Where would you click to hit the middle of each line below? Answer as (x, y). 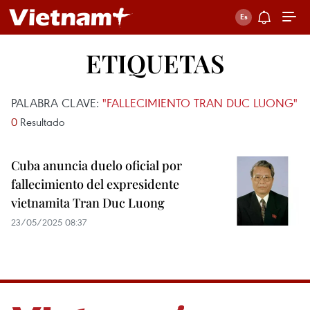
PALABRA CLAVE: (57, 103)
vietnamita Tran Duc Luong (88, 203)
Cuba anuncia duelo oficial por (97, 165)
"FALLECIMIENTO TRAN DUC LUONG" (200, 103)
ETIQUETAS (155, 63)
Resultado (41, 122)
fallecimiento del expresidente (95, 184)
